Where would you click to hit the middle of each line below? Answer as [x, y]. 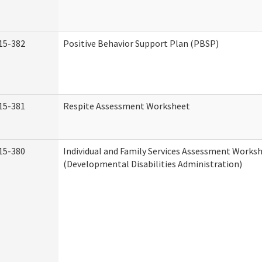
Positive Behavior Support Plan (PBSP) [141, 43]
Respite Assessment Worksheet [127, 106]
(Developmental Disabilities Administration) [153, 164]
